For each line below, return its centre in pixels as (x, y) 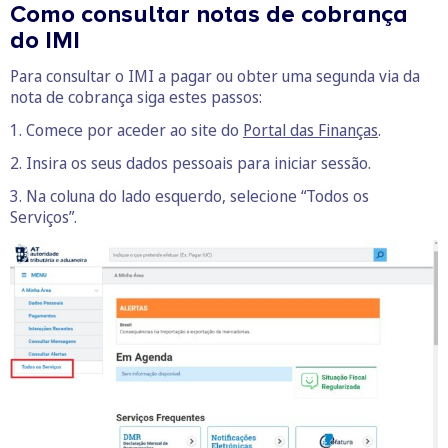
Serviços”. (43, 217)
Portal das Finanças (310, 130)
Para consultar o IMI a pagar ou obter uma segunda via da (215, 76)
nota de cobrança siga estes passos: (136, 97)
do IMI (45, 41)
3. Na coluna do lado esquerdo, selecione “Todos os (189, 196)
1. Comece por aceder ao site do (126, 130)
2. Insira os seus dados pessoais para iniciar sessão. (190, 163)
